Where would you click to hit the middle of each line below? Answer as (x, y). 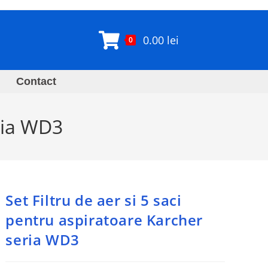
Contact (36, 81)
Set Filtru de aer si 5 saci (94, 200)
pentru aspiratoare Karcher (104, 220)
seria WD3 (42, 240)
